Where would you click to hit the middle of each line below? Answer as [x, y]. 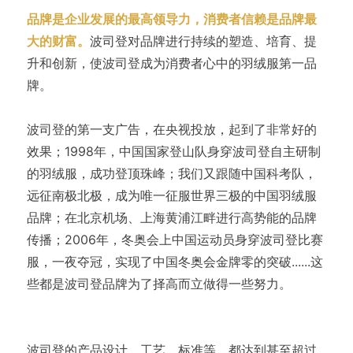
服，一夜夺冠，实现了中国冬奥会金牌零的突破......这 [175, 262]
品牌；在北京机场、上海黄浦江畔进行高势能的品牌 [171, 218]
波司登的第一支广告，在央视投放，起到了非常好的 [171, 130]
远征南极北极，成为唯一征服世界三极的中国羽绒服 [171, 196]
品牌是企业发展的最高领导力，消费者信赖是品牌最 [171, 19]
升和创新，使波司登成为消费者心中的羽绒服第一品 [171, 63]
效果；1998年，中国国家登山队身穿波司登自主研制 [173, 152]
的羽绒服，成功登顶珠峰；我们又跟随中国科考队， [171, 174]
